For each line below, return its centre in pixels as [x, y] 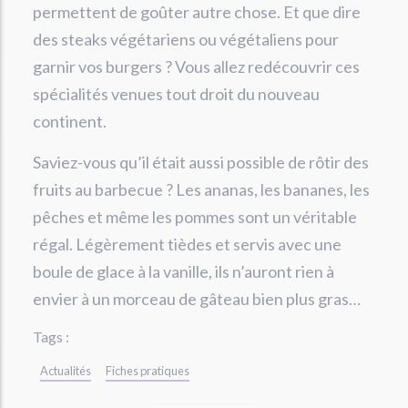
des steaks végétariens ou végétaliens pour [186, 39]
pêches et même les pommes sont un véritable [195, 216]
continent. [70, 121]
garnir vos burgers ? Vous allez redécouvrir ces [196, 66]
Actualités [66, 370]
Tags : [51, 336]
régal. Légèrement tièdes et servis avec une [187, 244]
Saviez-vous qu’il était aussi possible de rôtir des [201, 162]
